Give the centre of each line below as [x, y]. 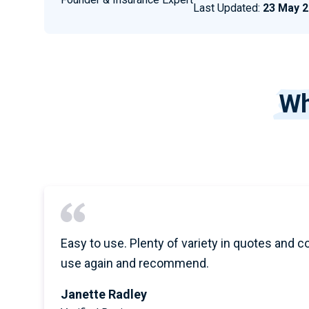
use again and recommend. [135, 263]
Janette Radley [104, 294]
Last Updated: [228, 8]
